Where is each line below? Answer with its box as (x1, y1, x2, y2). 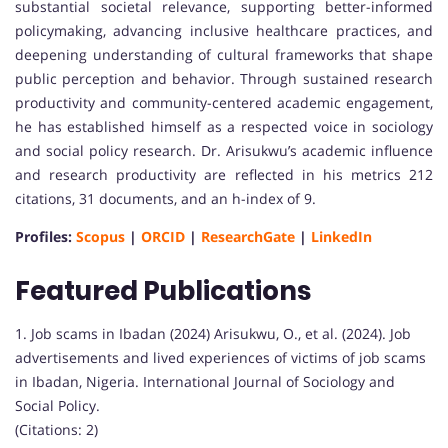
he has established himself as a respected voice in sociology (15, 116, 433, 136)
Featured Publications (15, 272, 311, 309)
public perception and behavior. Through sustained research (15, 68, 433, 88)
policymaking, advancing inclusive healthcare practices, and (15, 20, 433, 40)
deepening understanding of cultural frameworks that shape (15, 44, 433, 64)
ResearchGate (201, 226, 295, 246)
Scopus (76, 226, 125, 246)
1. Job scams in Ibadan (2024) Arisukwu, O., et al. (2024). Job (15, 323, 411, 343)
